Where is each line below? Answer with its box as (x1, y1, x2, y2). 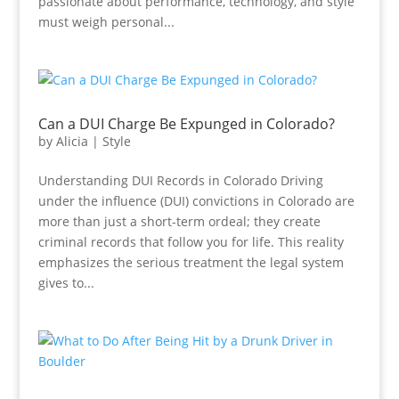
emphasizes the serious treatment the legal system (37, 254, 344, 271)
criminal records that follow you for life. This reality (37, 233, 344, 250)
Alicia (55, 133, 88, 150)
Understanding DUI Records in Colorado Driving (37, 172, 323, 189)
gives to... (37, 274, 94, 291)
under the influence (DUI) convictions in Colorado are (37, 192, 354, 209)
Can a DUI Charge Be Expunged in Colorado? (37, 114, 335, 134)
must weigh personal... (37, 13, 175, 30)
